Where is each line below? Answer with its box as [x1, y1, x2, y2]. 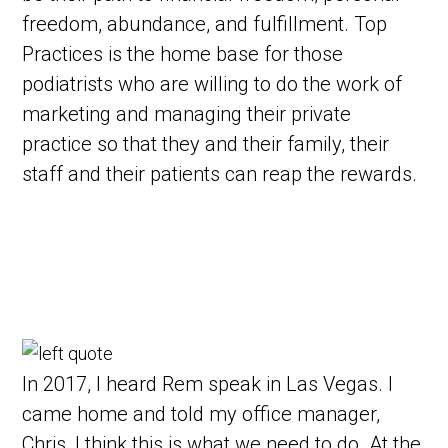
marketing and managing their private [22, 102, 352, 127]
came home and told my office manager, [22, 402, 381, 427]
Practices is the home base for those [22, 42, 344, 67]
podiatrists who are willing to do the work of [22, 72, 403, 97]
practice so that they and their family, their [22, 132, 390, 157]
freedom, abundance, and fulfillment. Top [22, 12, 388, 37]
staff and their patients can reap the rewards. [22, 162, 418, 187]
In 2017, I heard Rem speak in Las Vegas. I [22, 372, 394, 397]
